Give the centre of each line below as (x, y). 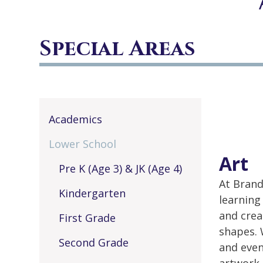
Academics (75, 119)
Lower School (82, 144)
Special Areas (118, 48)
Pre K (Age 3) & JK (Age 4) (120, 169)
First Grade (87, 218)
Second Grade (93, 243)
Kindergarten (92, 193)
